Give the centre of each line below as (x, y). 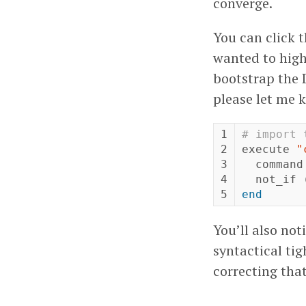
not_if (276, 180)
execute (266, 150)
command (279, 165)
